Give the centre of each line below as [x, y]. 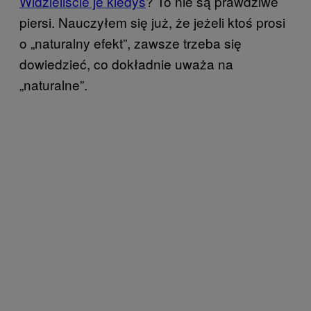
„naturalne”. [53, 84]
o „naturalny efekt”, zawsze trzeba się [131, 42]
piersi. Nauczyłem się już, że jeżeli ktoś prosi [152, 22]
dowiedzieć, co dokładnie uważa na [126, 63]
